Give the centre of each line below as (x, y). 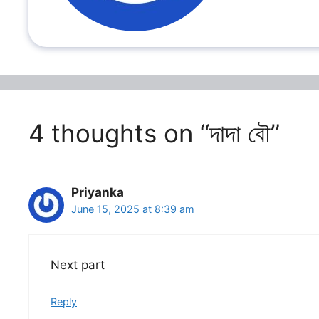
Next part (78, 265)
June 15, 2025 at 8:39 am (133, 209)
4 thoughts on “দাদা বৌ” (154, 133)
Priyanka (98, 192)
